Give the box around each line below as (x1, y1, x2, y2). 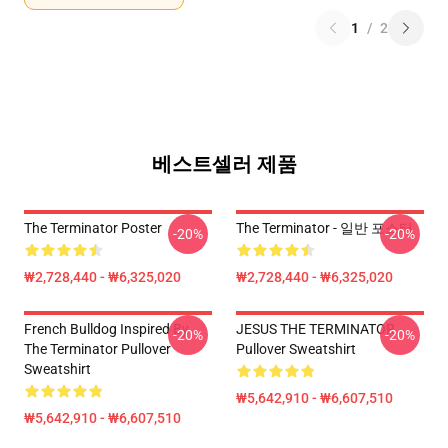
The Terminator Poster (24, 220, 162, 236)
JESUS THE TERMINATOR (236, 321, 395, 337)
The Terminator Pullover (24, 341, 171, 357)
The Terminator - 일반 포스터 (236, 220, 413, 236)
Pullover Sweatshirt (236, 341, 356, 357)
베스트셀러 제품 (151, 152, 297, 176)
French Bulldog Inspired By (24, 321, 189, 337)
